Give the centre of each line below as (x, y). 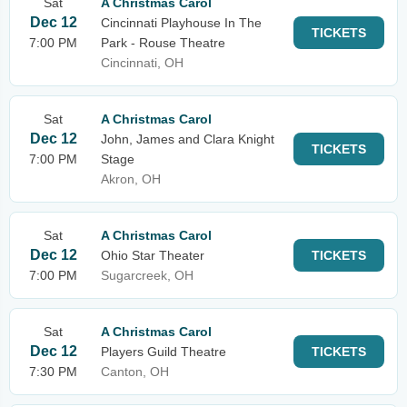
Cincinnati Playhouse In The (181, 23)
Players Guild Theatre (164, 352)
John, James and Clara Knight (188, 139)
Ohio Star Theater (153, 255)
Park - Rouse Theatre (163, 43)
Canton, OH (135, 372)
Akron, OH (131, 179)
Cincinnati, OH (142, 63)
